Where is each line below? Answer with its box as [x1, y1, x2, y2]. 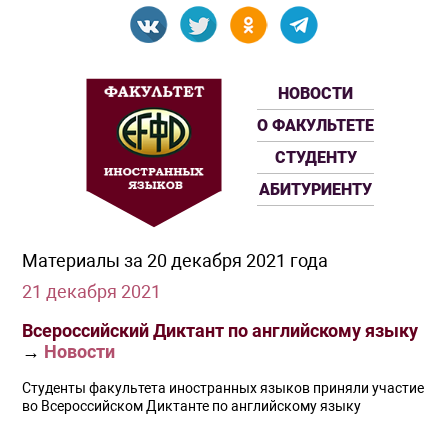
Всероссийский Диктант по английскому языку [22, 320, 419, 341]
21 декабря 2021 [22, 281, 162, 302]
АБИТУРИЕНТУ [259, 180, 372, 199]
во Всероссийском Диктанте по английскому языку [22, 398, 362, 415]
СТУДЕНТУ [274, 148, 357, 167]
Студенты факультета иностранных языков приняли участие [22, 380, 425, 397]
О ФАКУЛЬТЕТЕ [257, 116, 374, 135]
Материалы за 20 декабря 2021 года [22, 250, 329, 271]
